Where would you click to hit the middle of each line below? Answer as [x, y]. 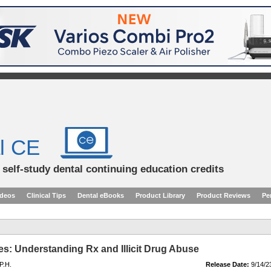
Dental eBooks [101, 195]
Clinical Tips [46, 195]
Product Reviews [224, 195]
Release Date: [227, 264]
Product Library [160, 195]
